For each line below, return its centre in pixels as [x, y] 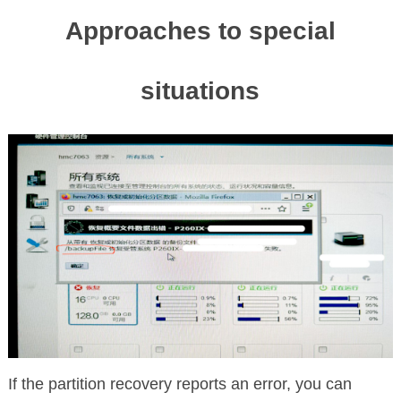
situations [200, 91]
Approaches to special [200, 31]
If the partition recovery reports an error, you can [179, 384]
